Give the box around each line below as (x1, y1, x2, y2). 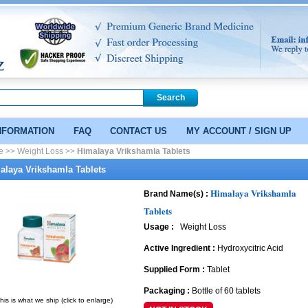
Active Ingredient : (144, 243, 218, 253)
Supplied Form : (144, 264, 208, 274)
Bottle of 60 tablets (192, 285, 261, 296)
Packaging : (144, 285, 192, 296)
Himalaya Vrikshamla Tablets (76, 146, 190, 156)
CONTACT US (110, 126, 168, 136)
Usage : (144, 221, 177, 232)
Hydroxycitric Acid (217, 243, 284, 253)
